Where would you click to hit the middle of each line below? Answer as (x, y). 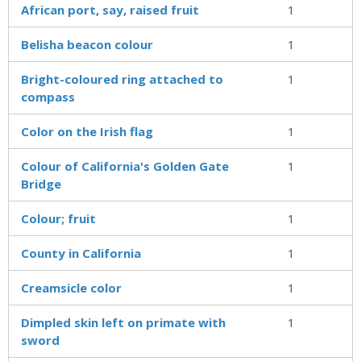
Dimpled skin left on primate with (123, 322)
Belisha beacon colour (87, 44)
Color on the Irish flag (87, 131)
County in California (81, 253)
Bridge (41, 183)
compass (48, 96)
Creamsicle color (71, 287)
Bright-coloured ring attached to (122, 79)
